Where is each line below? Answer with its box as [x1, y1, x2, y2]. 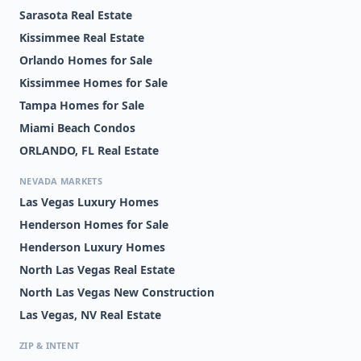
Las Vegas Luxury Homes [19, 194, 159, 210]
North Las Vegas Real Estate [19, 262, 175, 277]
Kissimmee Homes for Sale [19, 75, 168, 90]
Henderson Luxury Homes [19, 239, 165, 255]
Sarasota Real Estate [19, 7, 132, 23]
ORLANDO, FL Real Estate [19, 143, 159, 158]
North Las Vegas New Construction [19, 284, 214, 300]
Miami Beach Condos [19, 120, 135, 135]
